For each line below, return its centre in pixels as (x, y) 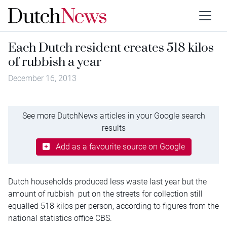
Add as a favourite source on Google (120, 146)
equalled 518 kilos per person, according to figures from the (113, 206)
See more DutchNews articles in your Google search (113, 116)
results (113, 128)
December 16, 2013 (42, 78)
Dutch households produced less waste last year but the (107, 181)
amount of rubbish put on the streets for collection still (105, 194)
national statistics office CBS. (60, 218)
